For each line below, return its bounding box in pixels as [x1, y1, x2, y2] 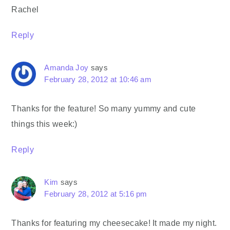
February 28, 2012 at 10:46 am [44, 75, 152, 84]
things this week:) [11, 119, 78, 128]
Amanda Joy [44, 63, 89, 72]
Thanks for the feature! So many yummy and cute [11, 104, 196, 113]
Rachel [11, 5, 39, 14]
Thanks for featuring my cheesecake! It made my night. [11, 218, 217, 227]
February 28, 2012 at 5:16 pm [44, 189, 147, 198]
